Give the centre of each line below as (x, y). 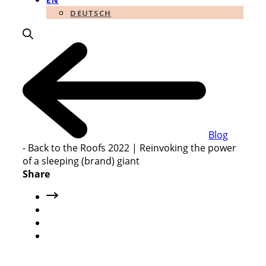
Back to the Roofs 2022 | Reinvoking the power (131, 148)
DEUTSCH (91, 13)
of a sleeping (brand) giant (81, 161)
